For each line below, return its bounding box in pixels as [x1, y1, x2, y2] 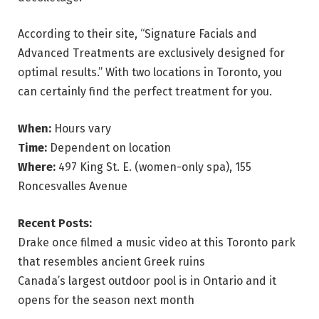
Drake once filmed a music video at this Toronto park [18, 235, 296, 249]
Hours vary [54, 121, 111, 135]
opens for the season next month [18, 293, 194, 307]
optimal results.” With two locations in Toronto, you [18, 66, 282, 80]
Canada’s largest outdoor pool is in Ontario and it [18, 273, 276, 288]
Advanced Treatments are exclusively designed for [18, 46, 285, 61]
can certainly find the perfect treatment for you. [18, 85, 272, 99]
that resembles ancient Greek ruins [18, 254, 205, 268]
